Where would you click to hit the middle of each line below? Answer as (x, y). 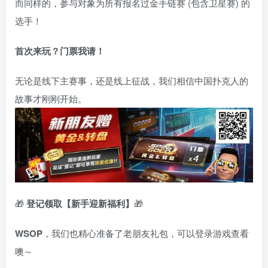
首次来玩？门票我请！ (60, 51)
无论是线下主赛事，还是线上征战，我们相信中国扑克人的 (132, 80)
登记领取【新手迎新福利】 (80, 204)
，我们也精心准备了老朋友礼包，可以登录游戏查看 (146, 233)
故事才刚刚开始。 (51, 98)
